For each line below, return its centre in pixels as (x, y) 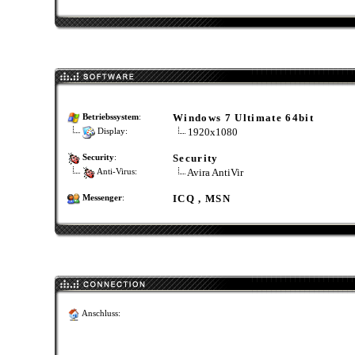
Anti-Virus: (116, 172)
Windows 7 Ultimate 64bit (243, 118)
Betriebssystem (111, 117)
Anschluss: (100, 314)
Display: (111, 132)
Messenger (102, 198)
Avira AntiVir (214, 172)
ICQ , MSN (202, 198)
